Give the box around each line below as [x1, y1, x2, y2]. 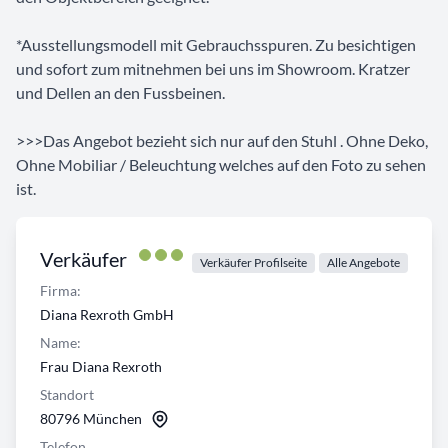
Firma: [40, 282, 81, 300]
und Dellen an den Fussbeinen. [16, 83, 225, 103]
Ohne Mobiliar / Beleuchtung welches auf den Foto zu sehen [16, 155, 426, 175]
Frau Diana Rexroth [40, 358, 162, 376]
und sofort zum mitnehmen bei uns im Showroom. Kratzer [16, 59, 410, 79]
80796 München [40, 410, 142, 428]
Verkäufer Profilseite [200, 255, 307, 271]
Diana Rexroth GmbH [40, 306, 174, 324]
